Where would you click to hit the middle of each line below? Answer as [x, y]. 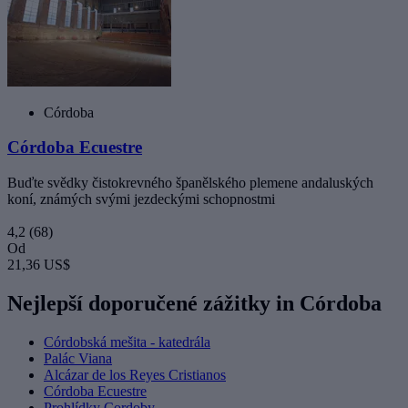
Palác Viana [78, 358]
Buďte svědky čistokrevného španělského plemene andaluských [190, 183]
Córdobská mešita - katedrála [127, 342]
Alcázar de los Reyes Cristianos [135, 374]
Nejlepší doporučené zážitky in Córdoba [194, 303]
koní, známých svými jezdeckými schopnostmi [141, 199]
